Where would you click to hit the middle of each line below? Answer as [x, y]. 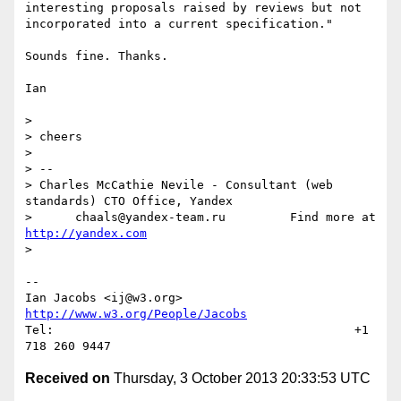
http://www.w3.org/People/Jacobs [136, 314]
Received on [68, 379]
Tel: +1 [197, 330]
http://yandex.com [86, 234]
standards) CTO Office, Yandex [129, 201]
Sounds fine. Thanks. [97, 56]
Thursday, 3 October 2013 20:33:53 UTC [240, 379]
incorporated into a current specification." [179, 24]
